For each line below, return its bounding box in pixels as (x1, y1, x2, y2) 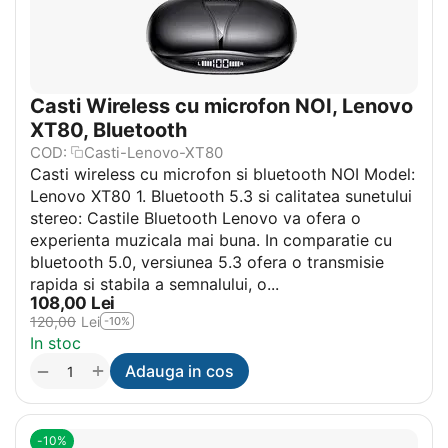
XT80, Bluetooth (30, 117, 187, 142)
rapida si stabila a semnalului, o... (30, 273, 279, 294)
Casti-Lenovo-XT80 (84, 142, 223, 162)
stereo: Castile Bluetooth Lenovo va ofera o (30, 207, 361, 228)
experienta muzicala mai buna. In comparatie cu (30, 229, 392, 250)
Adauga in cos (125, 361, 234, 382)
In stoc (30, 333, 81, 354)
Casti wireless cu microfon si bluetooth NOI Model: (30, 163, 415, 184)
